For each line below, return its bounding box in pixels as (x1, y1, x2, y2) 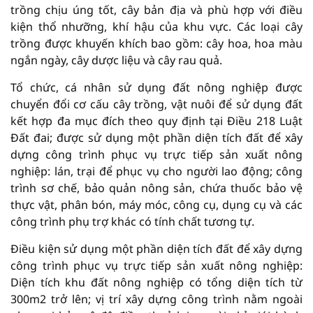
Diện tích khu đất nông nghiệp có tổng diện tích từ (10, 275, 303, 290)
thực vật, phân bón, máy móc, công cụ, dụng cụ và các (10, 197, 303, 212)
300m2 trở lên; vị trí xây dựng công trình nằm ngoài (10, 291, 303, 307)
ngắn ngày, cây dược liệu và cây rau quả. (10, 52, 222, 68)
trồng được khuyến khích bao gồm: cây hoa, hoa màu (10, 36, 303, 51)
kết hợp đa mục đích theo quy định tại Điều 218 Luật (10, 113, 303, 129)
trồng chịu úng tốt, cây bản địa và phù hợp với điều (10, 2, 303, 17)
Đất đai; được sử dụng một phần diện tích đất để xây (10, 130, 303, 145)
